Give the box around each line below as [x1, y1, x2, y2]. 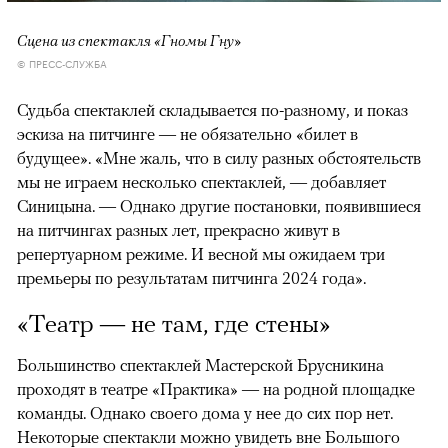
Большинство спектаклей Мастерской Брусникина [17, 355, 384, 376]
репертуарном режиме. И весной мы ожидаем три [17, 244, 385, 265]
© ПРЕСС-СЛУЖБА [17, 55, 107, 72]
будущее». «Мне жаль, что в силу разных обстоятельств [17, 148, 421, 169]
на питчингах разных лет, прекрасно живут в [17, 220, 340, 241]
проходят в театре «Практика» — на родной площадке [17, 379, 415, 400]
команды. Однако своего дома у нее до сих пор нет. [17, 403, 393, 424]
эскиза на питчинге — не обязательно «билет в [17, 124, 358, 145]
